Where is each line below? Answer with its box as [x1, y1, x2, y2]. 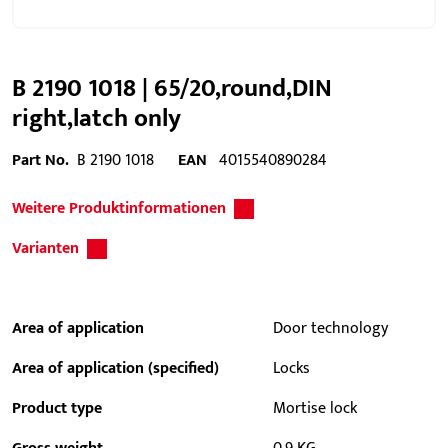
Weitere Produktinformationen [12, 195, 226, 222]
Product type [12, 395, 102, 422]
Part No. [12, 147, 69, 174]
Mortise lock [273, 395, 358, 422]
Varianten [12, 235, 79, 262]
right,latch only [12, 97, 181, 139]
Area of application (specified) [12, 355, 219, 382]
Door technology [273, 315, 389, 342]
